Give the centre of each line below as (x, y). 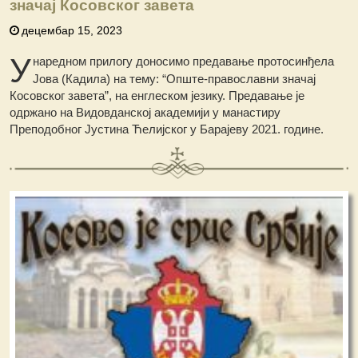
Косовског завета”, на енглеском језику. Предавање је (157, 95)
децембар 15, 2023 (72, 30)
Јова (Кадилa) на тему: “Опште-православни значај (175, 78)
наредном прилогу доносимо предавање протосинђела (184, 61)
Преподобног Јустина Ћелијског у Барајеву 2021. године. (167, 129)
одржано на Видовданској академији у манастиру (145, 112)
